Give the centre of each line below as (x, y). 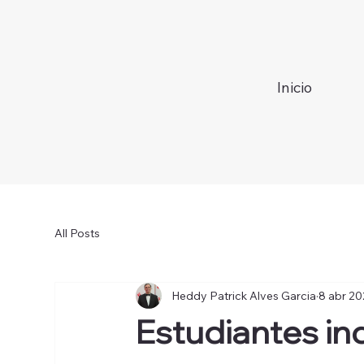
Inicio (295, 88)
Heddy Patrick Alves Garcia (244, 295)
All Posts (78, 233)
